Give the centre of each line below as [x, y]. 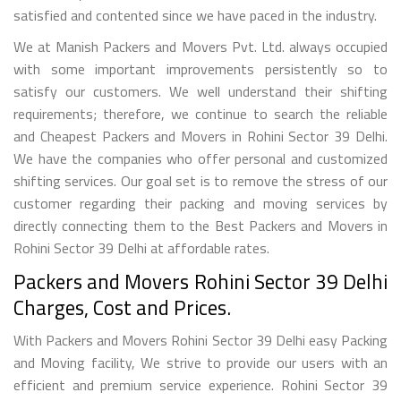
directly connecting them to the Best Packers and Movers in [200, 225]
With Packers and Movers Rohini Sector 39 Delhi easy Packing [200, 340]
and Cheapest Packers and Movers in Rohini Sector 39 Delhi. [200, 136]
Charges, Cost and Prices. [122, 307]
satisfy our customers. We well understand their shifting [200, 91]
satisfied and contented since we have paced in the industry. [195, 15]
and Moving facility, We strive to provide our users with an [200, 362]
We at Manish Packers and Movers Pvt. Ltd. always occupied [200, 46]
